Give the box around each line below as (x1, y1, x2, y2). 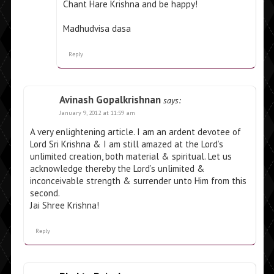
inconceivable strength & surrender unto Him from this (29, 175, 246, 187)
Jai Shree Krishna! (29, 199, 99, 212)
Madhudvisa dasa (62, 23, 131, 35)
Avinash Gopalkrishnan (59, 93, 161, 107)
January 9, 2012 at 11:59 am (59, 109, 135, 117)
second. (29, 187, 60, 199)
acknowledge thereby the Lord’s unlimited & (29, 163, 205, 175)
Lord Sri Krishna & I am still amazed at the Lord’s (29, 138, 223, 150)
